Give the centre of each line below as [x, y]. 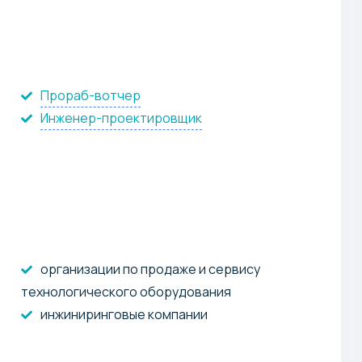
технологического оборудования [126, 291]
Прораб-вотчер [90, 95]
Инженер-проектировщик [121, 118]
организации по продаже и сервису [150, 269]
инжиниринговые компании [124, 314]
